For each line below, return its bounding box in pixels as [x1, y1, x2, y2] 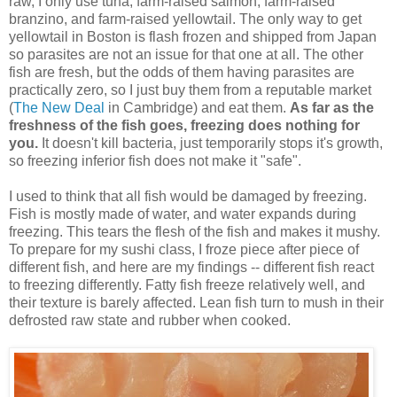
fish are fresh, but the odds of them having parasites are [9, 64, 354, 80]
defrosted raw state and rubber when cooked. [9, 312, 291, 328]
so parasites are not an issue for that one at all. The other [9, 46, 363, 62]
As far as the [290, 99, 374, 115]
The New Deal [13, 99, 105, 115]
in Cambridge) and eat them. [105, 99, 290, 115]
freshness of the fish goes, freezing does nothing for [9, 117, 360, 133]
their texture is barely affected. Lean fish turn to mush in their [9, 294, 384, 310]
